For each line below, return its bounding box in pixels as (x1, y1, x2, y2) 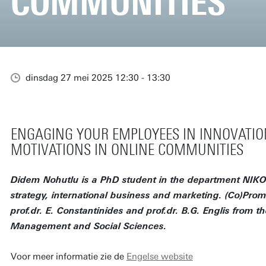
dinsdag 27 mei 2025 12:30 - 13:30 (25, 72, 170, 83)
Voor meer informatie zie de (10, 251, 126, 262)
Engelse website (126, 251, 193, 262)
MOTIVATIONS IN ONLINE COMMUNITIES (10, 140, 243, 159)
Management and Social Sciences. (10, 222, 167, 232)
